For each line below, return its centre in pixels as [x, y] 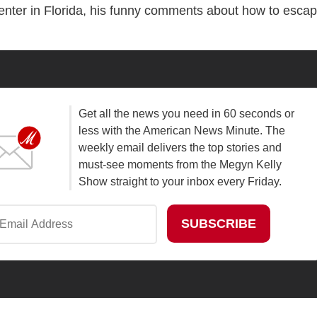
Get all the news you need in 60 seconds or [186, 114]
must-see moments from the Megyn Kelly [180, 165]
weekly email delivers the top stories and [180, 148]
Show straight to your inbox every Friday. [180, 182]
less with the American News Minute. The [181, 131]
